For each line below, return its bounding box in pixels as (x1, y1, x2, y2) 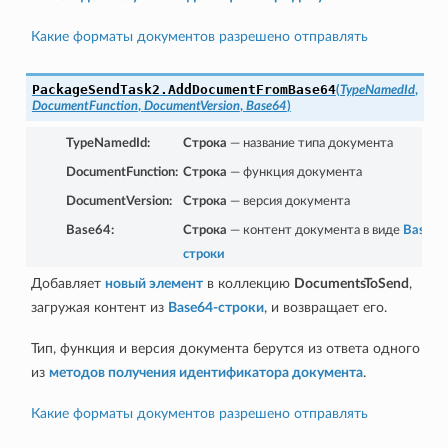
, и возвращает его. (263, 299, 387, 315)
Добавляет (30, 275, 105, 291)
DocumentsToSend (293, 275, 409, 291)
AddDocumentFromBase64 (167, 81, 336, 97)
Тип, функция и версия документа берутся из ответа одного (30, 340, 420, 356)
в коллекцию (202, 275, 294, 291)
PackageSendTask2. (31, 81, 168, 97)
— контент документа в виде (226, 223, 403, 237)
